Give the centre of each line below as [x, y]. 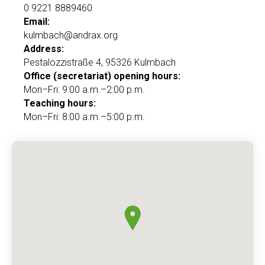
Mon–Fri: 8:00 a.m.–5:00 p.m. [84, 117]
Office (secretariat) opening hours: [102, 76]
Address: [44, 49]
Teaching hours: [60, 103]
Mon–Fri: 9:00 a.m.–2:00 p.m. [84, 89]
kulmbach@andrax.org [71, 35]
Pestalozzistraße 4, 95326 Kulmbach [100, 62]
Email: [37, 21]
